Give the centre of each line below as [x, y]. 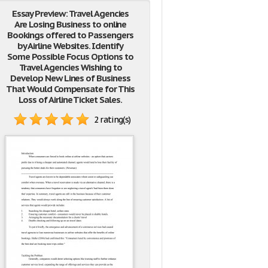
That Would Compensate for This [70, 89]
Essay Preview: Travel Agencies [70, 13]
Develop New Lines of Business [70, 78]
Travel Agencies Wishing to [70, 67]
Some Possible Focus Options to [70, 57]
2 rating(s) [112, 120]
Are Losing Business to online [70, 24]
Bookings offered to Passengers [70, 35]
